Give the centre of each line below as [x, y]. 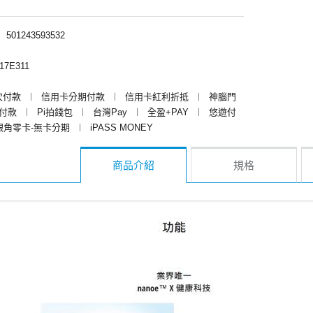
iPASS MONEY [122, 127]
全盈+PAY [168, 112]
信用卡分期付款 [73, 96]
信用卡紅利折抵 [157, 96]
